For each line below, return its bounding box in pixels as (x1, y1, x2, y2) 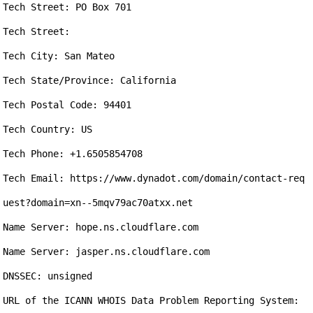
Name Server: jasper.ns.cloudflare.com (3, 246, 210, 257)
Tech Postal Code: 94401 (3, 99, 132, 110)
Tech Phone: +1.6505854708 (3, 148, 143, 159)
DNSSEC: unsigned (3, 270, 93, 282)
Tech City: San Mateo (3, 50, 115, 61)
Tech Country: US (3, 124, 93, 135)
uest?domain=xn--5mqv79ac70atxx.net (3, 197, 194, 208)
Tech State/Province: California (3, 75, 177, 86)
